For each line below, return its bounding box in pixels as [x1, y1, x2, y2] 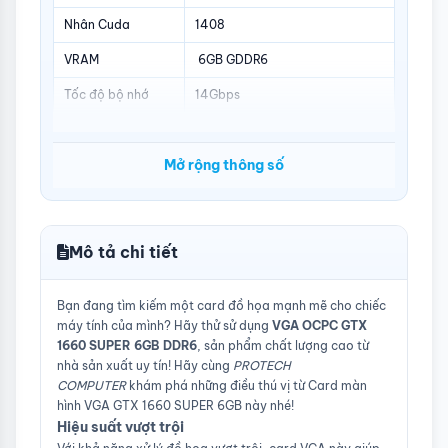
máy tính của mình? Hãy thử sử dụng [57, 317, 272, 333]
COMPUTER [57, 377, 126, 393]
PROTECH [233, 357, 291, 373]
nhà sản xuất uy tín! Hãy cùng [57, 357, 233, 373]
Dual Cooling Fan [195, 174, 296, 190]
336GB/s [195, 121, 248, 137]
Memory [64, 121, 112, 137]
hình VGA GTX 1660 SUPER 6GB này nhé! [57, 397, 294, 413]
